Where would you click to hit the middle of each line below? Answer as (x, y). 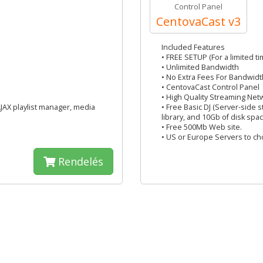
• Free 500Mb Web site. (202, 127)
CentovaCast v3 (198, 21)
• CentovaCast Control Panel (210, 87)
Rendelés (79, 161)
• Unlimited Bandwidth (200, 67)
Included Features (193, 47)
